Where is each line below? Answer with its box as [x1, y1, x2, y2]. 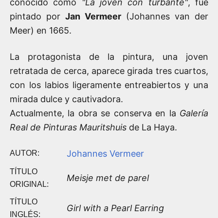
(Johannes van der [121, 11, 208, 22]
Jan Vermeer [65, 11, 121, 22]
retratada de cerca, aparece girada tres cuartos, [10, 66, 208, 76]
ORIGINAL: [10, 180, 49, 189]
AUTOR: [10, 149, 39, 158]
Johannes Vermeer [67, 148, 144, 159]
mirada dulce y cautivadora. [10, 94, 123, 105]
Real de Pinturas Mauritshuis [10, 122, 127, 133]
